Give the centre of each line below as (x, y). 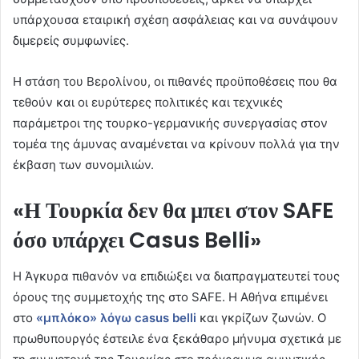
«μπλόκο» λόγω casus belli (116, 317)
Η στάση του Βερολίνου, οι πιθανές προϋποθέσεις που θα (175, 82)
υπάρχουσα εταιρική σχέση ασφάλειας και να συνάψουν (175, 20)
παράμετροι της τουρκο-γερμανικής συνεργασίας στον (170, 123)
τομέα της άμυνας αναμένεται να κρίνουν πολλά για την (176, 144)
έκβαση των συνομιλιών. (83, 165)
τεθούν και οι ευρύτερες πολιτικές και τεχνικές (148, 103)
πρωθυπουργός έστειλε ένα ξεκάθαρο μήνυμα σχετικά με (177, 338)
